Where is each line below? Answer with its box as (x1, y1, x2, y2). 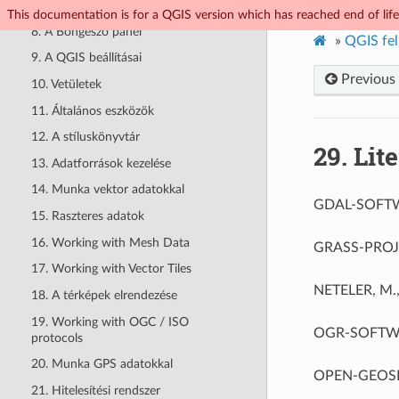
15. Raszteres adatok (30, 209, 144, 223)
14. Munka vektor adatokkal (30, 183, 184, 197)
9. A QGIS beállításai (30, 51, 142, 65)
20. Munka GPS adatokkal (30, 357, 173, 371)
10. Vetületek (30, 77, 102, 91)
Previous (337, 72, 395, 86)
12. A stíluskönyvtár (30, 130, 140, 144)
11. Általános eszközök (30, 103, 154, 118)
